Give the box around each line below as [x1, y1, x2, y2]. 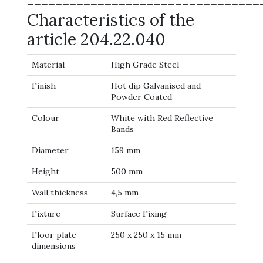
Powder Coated [111, 92, 172, 103]
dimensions [32, 241, 76, 252]
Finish [32, 80, 56, 92]
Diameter [32, 145, 69, 156]
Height [32, 166, 59, 177]
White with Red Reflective [111, 113, 213, 124]
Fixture [32, 208, 60, 220]
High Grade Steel [111, 59, 179, 70]
